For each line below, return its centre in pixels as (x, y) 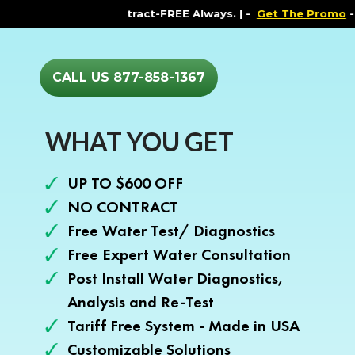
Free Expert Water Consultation (179, 255)
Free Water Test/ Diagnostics (171, 231)
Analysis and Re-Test (141, 302)
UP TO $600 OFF (125, 183)
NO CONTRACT (123, 207)
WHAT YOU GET (139, 142)
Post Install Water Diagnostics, (176, 279)
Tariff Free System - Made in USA (183, 326)
